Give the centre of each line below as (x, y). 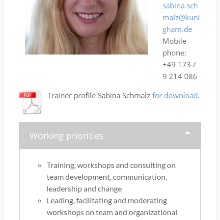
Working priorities (67, 136)
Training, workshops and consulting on (111, 165)
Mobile (175, 41)
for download (175, 96)
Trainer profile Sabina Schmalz (100, 96)
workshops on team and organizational (112, 212)
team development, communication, (107, 177)
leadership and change (84, 189)
